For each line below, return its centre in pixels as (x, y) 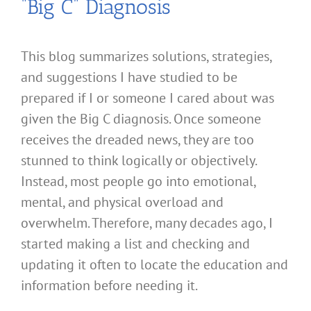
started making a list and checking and (135, 244)
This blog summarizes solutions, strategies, (146, 57)
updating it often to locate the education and (154, 265)
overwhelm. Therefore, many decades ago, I (147, 223)
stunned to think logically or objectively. (138, 161)
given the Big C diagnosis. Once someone (141, 119)
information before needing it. (109, 286)
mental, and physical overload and (122, 202)
